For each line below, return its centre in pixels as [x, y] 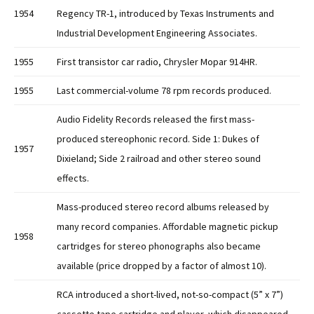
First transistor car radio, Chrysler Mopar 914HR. [157, 62]
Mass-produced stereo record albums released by [163, 207]
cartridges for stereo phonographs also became [159, 246]
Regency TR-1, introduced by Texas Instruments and [165, 14]
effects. [73, 178]
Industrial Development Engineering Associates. [157, 33]
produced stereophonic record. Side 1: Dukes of [158, 139]
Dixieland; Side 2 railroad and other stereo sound [159, 159]
